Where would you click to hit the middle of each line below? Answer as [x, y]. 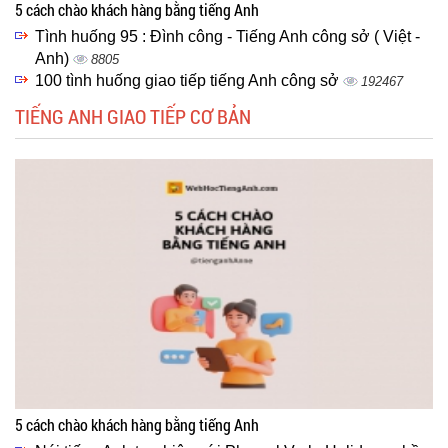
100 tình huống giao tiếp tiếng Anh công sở [189, 80]
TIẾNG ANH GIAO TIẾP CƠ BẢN [133, 115]
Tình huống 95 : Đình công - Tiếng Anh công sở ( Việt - [227, 36]
